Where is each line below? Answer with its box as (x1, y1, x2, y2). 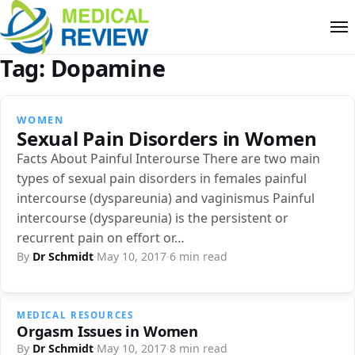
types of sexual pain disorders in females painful (17, 169, 307, 187)
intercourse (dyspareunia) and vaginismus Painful (17, 189, 315, 207)
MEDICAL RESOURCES (17, 308, 134, 321)
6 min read (170, 248, 227, 264)
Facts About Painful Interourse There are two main (17, 149, 320, 167)
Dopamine (50, 52, 166, 83)
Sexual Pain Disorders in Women (17, 124, 317, 151)
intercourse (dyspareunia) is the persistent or (17, 208, 288, 227)
